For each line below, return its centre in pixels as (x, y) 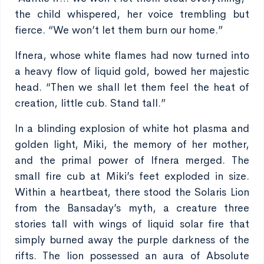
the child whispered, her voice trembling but (132, 14)
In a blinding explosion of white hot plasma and (132, 128)
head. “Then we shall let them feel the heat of (132, 87)
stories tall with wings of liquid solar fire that (132, 224)
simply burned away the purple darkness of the (132, 240)
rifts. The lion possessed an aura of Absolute (132, 256)
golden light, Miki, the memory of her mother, (132, 144)
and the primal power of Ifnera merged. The (132, 160)
